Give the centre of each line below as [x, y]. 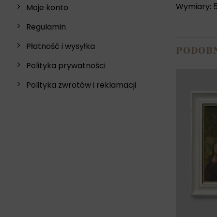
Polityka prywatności [66, 66]
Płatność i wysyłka [61, 46]
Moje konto [47, 8]
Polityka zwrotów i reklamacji [81, 85]
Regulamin [46, 27]
